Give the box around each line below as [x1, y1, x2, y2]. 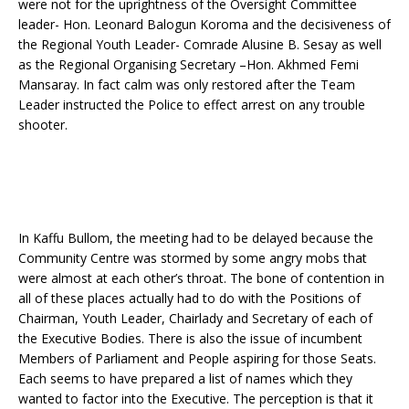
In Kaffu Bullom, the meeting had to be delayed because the [18, 229, 373, 246]
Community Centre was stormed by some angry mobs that [18, 249, 367, 267]
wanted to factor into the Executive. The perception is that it [18, 390, 373, 407]
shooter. [18, 116, 68, 133]
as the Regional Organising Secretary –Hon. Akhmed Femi [18, 56, 359, 73]
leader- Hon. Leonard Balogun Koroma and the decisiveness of [18, 16, 391, 33]
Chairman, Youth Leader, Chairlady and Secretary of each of [18, 309, 372, 327]
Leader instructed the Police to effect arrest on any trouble [18, 96, 365, 113]
